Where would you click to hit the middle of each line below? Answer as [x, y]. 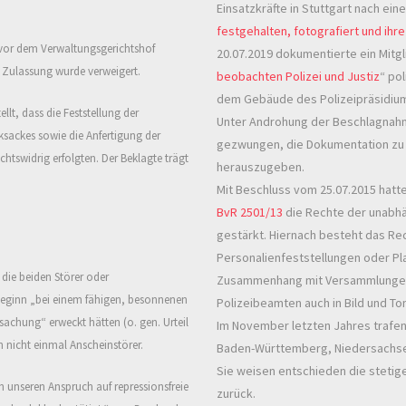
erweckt [66, 323]
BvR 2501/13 [250, 213]
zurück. [236, 394]
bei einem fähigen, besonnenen [111, 300]
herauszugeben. [261, 167]
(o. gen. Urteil [155, 323]
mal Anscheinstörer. [96, 345]
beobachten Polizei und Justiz [298, 77]
